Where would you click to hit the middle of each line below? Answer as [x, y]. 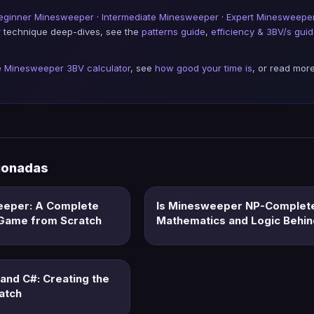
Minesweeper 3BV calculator [67, 68]
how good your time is [204, 68]
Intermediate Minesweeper [160, 16]
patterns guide [173, 31]
